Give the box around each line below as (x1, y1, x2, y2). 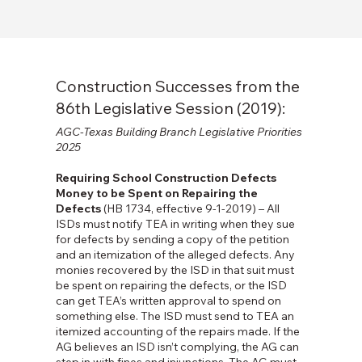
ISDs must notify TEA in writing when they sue (55, 217, 295, 232)
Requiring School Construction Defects (55, 170, 276, 186)
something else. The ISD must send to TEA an (55, 309, 294, 324)
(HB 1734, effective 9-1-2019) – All (103, 201, 280, 217)
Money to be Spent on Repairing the (55, 186, 258, 201)
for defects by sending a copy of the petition (55, 232, 289, 247)
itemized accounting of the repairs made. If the (55, 324, 300, 339)
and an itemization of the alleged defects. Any (55, 247, 295, 263)
